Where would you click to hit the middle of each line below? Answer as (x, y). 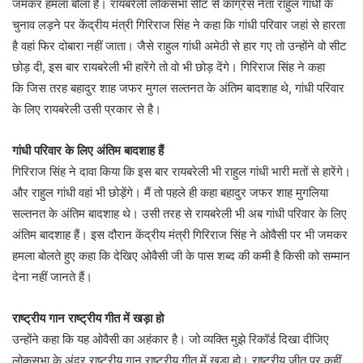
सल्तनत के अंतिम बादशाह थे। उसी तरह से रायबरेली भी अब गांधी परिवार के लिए (179, 213)
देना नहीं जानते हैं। (52, 276)
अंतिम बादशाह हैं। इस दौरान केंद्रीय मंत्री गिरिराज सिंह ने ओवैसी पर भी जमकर (180, 234)
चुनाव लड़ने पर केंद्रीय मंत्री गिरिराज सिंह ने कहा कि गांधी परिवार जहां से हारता (179, 24)
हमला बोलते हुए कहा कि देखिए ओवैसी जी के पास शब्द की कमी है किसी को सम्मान (181, 255)
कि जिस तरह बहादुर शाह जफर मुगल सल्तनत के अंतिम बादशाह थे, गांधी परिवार (178, 88)
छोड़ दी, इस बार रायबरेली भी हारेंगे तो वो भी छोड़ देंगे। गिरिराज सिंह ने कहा (169, 66)
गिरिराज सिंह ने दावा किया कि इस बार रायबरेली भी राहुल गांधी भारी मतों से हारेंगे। (181, 171)
